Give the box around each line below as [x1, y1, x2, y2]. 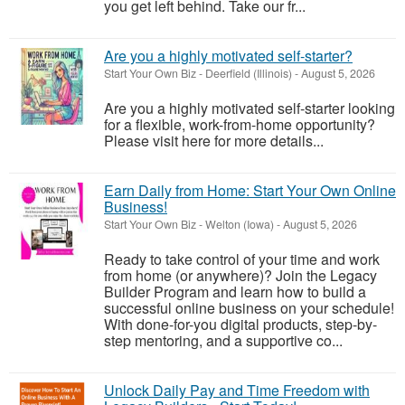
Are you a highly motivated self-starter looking [104, 98, 395, 118]
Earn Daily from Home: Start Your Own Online [104, 180, 396, 201]
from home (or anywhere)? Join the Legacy [104, 265, 377, 286]
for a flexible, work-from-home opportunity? [104, 114, 375, 135]
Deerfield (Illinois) [205, 65, 292, 81]
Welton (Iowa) [205, 216, 274, 232]
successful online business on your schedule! [104, 297, 394, 318]
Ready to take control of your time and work [104, 249, 380, 269]
